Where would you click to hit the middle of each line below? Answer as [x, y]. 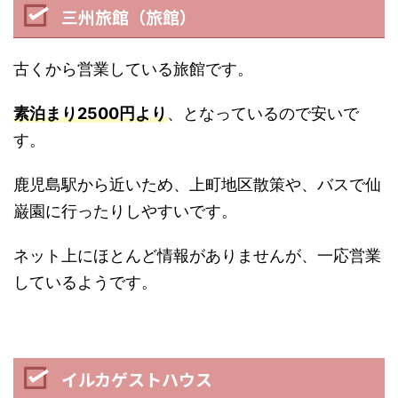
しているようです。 [85, 282]
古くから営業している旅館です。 [133, 69]
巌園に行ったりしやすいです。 [125, 211]
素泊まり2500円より [90, 113]
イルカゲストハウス [136, 379]
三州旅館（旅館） [128, 16]
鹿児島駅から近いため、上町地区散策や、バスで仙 [197, 184]
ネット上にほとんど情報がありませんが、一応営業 [197, 255]
